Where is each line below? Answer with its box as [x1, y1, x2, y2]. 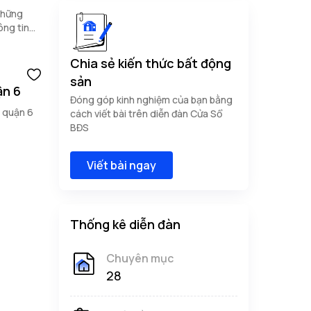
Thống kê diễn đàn [70, 216, 180, 233]
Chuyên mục [106, 251, 174, 266]
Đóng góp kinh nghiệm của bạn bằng [70, 93, 233, 106]
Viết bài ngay [87, 158, 156, 173]
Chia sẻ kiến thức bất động [70, 55, 231, 72]
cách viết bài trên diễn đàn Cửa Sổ [70, 107, 222, 120]
